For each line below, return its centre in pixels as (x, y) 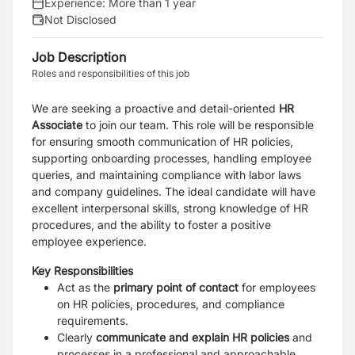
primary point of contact (176, 287)
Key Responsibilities (82, 271)
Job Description (79, 57)
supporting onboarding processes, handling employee (172, 158)
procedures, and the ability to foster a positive (151, 225)
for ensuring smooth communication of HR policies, (162, 141)
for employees (277, 287)
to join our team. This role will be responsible (200, 125)
